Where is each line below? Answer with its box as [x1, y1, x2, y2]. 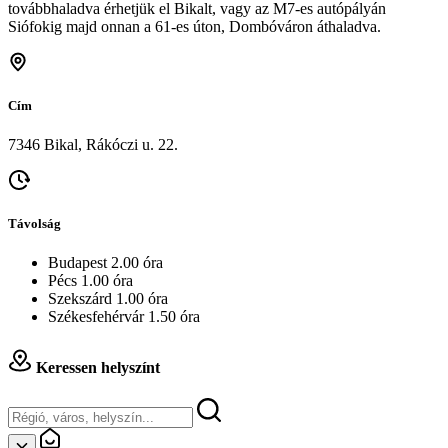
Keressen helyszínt [32, 358, 160, 376]
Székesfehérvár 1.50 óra [48, 308, 200, 326]
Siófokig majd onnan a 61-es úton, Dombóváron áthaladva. [8, 17, 381, 35]
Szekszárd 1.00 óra [48, 290, 168, 308]
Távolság [8, 216, 61, 232]
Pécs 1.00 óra [48, 272, 133, 290]
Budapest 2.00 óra [48, 254, 163, 272]
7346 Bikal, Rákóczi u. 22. [8, 136, 178, 154]
